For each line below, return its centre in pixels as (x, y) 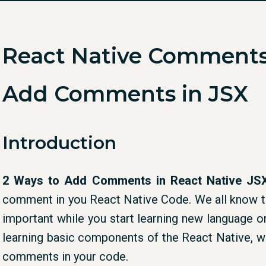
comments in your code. (65, 256)
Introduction (59, 142)
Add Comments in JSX (125, 94)
